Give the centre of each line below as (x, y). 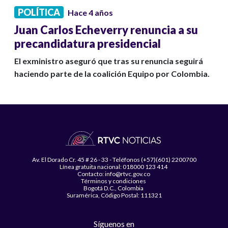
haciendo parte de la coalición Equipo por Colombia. (112, 74)
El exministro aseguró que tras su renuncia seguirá (109, 61)
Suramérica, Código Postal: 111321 (114, 195)
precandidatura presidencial (88, 44)
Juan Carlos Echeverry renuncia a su (106, 30)
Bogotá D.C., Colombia (114, 188)
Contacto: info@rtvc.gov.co (114, 174)
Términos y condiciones (114, 181)
